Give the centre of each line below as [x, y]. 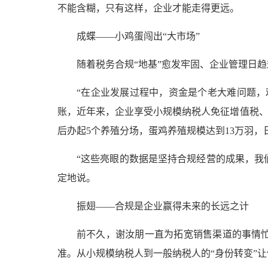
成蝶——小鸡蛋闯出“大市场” [138, 36]
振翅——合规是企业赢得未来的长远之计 [163, 206]
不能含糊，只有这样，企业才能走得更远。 [148, 8]
